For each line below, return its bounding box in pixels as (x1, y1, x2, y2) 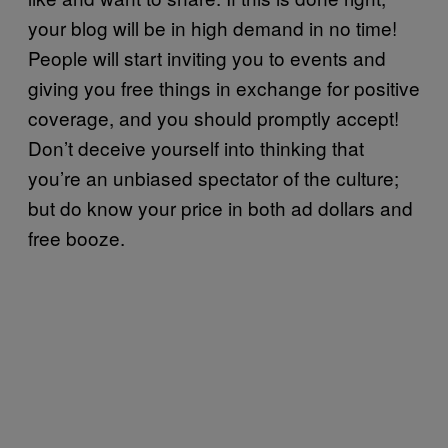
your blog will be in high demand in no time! (28, 13, 397, 41)
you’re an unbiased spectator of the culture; (28, 163, 399, 191)
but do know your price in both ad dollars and (28, 193, 413, 221)
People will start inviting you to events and (28, 43, 386, 71)
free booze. (28, 223, 125, 251)
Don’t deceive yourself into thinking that (28, 133, 364, 161)
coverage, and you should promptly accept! (28, 103, 399, 131)
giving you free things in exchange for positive (28, 73, 420, 101)
